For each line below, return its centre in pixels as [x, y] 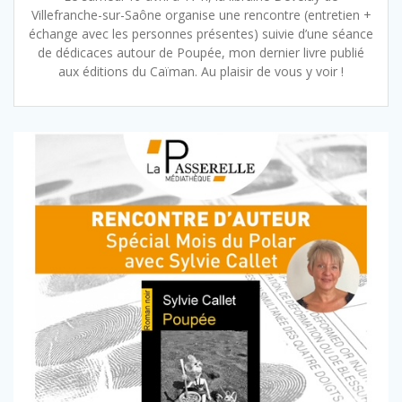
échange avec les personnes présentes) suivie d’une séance [201, 34]
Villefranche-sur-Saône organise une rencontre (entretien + [201, 15]
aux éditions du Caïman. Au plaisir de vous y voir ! [201, 72]
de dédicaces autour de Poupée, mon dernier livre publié [201, 53]
